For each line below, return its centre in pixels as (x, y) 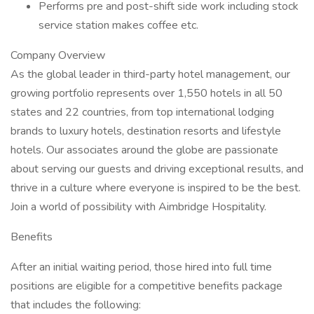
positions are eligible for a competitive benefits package (146, 286)
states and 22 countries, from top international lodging (142, 112)
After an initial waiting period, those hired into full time (141, 267)
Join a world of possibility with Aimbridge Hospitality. (138, 207)
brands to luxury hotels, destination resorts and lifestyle (146, 131)
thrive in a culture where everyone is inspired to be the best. (156, 188)
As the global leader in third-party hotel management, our (150, 74)
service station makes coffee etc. (118, 25)
